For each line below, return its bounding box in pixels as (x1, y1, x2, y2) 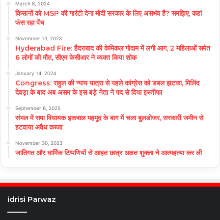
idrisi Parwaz (7, 194, 56, 204)
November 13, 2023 (15, 35, 62, 41)
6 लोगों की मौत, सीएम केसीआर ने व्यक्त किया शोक (15, 53, 137, 62)
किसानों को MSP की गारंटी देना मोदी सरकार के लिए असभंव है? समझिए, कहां (15, 8, 202, 18)
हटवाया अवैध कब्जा (15, 122, 62, 132)
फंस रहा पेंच (15, 18, 44, 27)
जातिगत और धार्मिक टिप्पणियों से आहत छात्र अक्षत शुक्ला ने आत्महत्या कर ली (15, 148, 202, 157)
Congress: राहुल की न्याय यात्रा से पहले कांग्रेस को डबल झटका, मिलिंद (15, 78, 199, 87)
